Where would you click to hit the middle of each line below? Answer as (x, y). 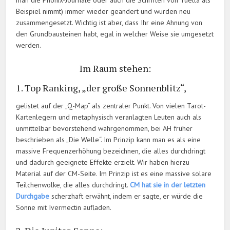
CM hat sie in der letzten (168, 185)
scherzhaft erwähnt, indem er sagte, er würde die (126, 196)
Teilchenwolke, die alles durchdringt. (73, 185)
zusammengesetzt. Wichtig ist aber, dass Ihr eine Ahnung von (109, 23)
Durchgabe (33, 196)
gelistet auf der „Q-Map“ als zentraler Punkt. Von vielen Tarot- (111, 106)
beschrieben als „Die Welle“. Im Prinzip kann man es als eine (109, 140)
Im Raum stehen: (115, 69)
